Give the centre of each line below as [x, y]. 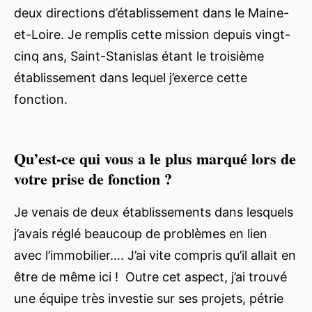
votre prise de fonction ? [93, 178]
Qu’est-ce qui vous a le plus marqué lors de [155, 158]
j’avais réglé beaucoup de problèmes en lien [141, 233]
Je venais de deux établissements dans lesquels [154, 212]
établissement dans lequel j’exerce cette [131, 77]
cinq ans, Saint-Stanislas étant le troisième [139, 56]
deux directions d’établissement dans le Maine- [151, 13]
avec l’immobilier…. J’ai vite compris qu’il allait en [155, 255]
